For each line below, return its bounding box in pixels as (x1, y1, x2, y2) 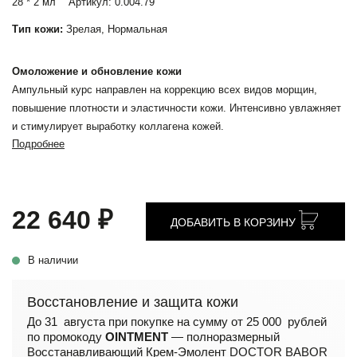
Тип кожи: (12, 23, 63, 35)
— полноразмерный (168, 330, 280, 343)
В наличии (28, 254, 78, 266)
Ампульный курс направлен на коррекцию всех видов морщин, (12, 84, 317, 96)
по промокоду (27, 330, 105, 343)
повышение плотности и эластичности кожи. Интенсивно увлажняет (12, 102, 341, 114)
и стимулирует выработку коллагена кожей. (12, 120, 224, 132)
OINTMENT (105, 330, 168, 343)
